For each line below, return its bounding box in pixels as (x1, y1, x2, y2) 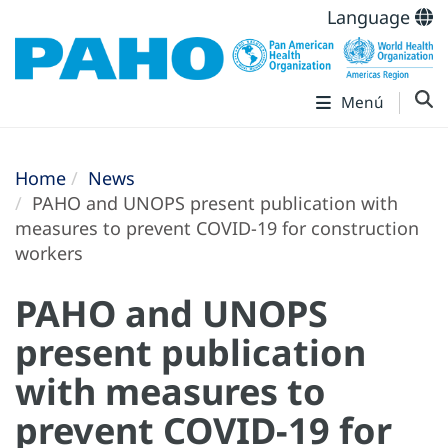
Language (327, 5, 415, 29)
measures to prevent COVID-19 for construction (15, 216, 419, 241)
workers (15, 241, 83, 266)
